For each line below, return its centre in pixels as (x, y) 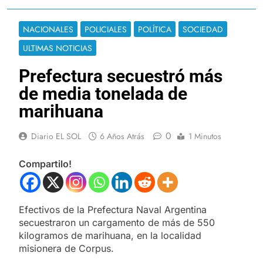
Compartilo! (45, 163)
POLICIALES (106, 29)
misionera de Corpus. (66, 248)
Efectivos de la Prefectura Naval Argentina (113, 209)
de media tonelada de (103, 93)
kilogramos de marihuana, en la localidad (110, 235)
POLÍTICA (155, 29)
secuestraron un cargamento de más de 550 (117, 222)
